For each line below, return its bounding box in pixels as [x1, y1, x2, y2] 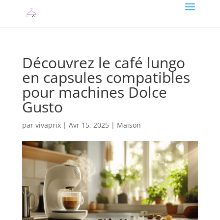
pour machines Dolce [22, 82, 167, 102]
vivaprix [35, 120, 61, 130]
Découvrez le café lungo [22, 53, 185, 73]
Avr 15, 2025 [68, 120, 109, 130]
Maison [116, 120, 141, 130]
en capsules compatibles [22, 67, 190, 87]
